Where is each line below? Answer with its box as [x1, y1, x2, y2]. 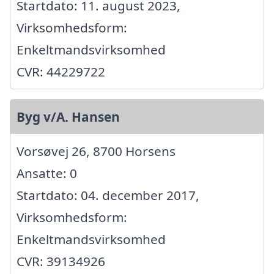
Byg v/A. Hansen [17, 108, 120, 125]
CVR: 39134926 [17, 252, 105, 270]
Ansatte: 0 [17, 164, 77, 182]
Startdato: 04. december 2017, [17, 186, 199, 204]
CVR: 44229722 [17, 62, 105, 80]
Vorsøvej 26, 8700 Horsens [17, 142, 176, 160]
